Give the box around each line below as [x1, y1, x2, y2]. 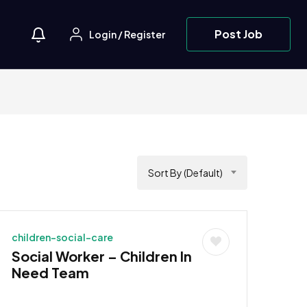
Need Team [11, 263, 89, 281]
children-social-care [11, 230, 113, 243]
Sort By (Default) [147, 166, 223, 179]
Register [124, 28, 166, 41]
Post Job [214, 26, 263, 41]
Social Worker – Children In [11, 247, 192, 265]
